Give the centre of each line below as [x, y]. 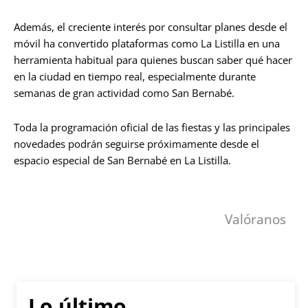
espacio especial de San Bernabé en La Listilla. [122, 160]
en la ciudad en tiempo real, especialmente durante [135, 76]
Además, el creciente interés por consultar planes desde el [151, 27]
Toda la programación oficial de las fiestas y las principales [152, 127]
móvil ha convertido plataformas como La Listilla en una [147, 43]
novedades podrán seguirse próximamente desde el [136, 144]
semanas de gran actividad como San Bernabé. [124, 93]
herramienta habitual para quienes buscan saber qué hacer [153, 60]
